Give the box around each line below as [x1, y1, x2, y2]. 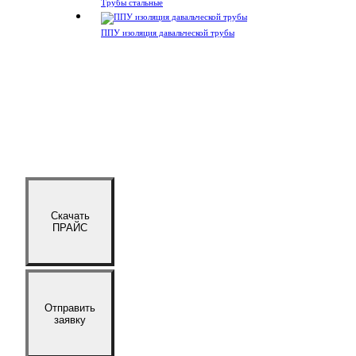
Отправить [44, 302, 95, 314]
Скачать [50, 210, 90, 222]
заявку [54, 314, 86, 326]
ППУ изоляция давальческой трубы [101, 28, 234, 37]
